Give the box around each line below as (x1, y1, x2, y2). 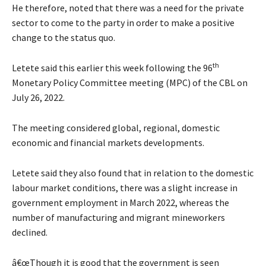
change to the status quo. (12, 31, 115, 43)
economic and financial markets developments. (12, 136, 204, 148)
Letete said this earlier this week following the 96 (12, 61, 213, 74)
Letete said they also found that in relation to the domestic (12, 166, 254, 179)
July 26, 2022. (12, 91, 65, 103)
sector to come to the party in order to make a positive (12, 16, 235, 28)
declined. (12, 226, 47, 238)
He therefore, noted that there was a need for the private (12, 1, 244, 14)
